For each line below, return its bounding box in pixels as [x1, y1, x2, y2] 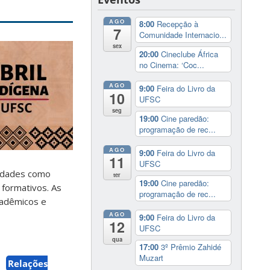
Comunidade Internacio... [139, 29, 227, 41]
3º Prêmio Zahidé [160, 241, 221, 253]
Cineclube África [160, 48, 218, 60]
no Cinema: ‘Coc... [139, 58, 204, 71]
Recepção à [156, 18, 198, 30]
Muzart [139, 252, 163, 264]
